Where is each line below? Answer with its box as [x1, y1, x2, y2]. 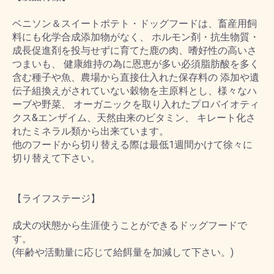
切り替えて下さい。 [12, 152, 100, 164]
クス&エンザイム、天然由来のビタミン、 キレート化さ [12, 112, 256, 124]
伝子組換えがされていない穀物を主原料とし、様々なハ [12, 85, 257, 97]
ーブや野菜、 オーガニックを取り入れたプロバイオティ [12, 98, 259, 110]
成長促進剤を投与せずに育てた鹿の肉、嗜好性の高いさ [12, 45, 257, 56]
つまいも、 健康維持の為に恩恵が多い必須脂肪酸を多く [12, 58, 259, 70]
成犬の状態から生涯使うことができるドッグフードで [12, 220, 247, 231]
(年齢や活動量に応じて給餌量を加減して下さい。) [12, 246, 234, 258]
